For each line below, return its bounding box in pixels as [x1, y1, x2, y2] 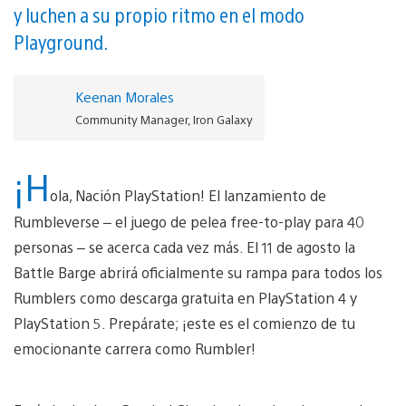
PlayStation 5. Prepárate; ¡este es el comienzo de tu [14, 313, 355, 333]
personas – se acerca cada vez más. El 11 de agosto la [14, 237, 355, 256]
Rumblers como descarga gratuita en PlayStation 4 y [14, 287, 357, 307]
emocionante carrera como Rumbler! [14, 338, 256, 358]
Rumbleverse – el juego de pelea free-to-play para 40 [14, 211, 364, 231]
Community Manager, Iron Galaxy [74, 111, 253, 127]
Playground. [14, 28, 108, 54]
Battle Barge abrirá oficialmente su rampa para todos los [14, 262, 382, 282]
